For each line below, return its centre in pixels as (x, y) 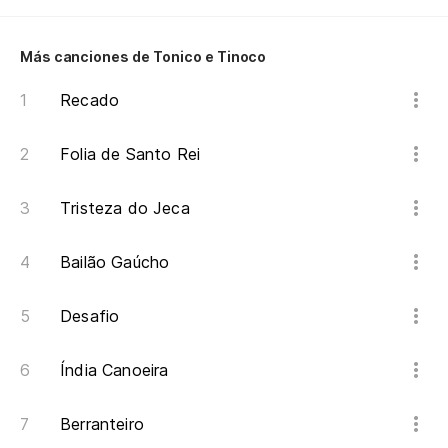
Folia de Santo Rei (130, 153)
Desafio (90, 315)
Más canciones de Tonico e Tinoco (143, 56)
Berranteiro (102, 423)
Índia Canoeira (114, 369)
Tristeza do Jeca (125, 207)
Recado (90, 99)
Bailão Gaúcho (115, 261)
